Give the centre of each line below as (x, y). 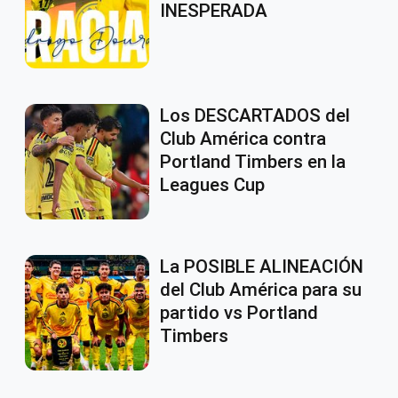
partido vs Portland (239, 313)
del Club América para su (261, 290)
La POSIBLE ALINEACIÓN (262, 267)
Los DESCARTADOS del (255, 116)
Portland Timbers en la (253, 162)
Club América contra (243, 139)
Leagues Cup (212, 185)
